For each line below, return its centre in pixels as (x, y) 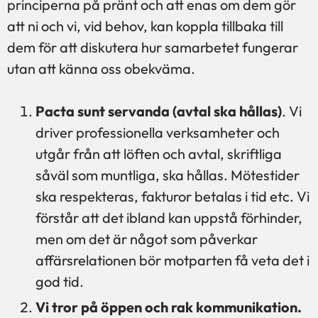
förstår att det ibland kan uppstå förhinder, (169, 217)
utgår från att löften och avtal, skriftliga (159, 153)
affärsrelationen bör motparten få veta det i (172, 260)
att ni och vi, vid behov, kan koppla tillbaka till (145, 26)
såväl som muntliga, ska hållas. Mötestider (168, 175)
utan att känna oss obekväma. (101, 68)
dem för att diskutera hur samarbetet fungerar (153, 47)
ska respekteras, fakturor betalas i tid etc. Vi (172, 196)
